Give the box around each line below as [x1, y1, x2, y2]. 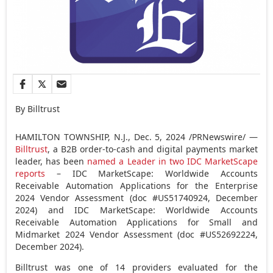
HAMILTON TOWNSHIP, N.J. [15, 130, 128, 143]
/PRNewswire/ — [185, 130, 258, 143]
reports [15, 167, 46, 179]
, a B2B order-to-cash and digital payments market [48, 143, 258, 155]
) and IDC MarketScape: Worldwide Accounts [35, 204, 258, 216]
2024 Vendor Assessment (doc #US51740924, [15, 191, 216, 204]
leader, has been [15, 155, 88, 167]
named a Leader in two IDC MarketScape [87, 155, 258, 167]
